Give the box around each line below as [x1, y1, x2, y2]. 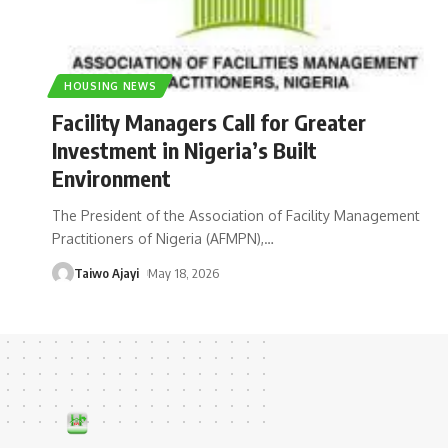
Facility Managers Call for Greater [52, 107, 366, 136]
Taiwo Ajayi [74, 264, 139, 281]
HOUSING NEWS [64, 79, 157, 92]
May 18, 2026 [147, 264, 219, 281]
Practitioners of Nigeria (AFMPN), [52, 229, 264, 247]
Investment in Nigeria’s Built [52, 135, 317, 164]
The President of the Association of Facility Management [52, 206, 420, 224]
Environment [52, 163, 171, 192]
